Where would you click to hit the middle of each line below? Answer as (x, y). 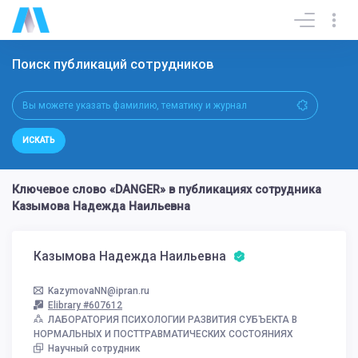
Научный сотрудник (94, 348)
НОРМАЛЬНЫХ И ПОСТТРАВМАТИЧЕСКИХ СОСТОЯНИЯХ (163, 334)
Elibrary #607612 (85, 305)
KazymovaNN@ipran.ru (99, 290)
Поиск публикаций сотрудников (115, 64)
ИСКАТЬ (39, 141)
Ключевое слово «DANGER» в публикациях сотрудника (167, 190)
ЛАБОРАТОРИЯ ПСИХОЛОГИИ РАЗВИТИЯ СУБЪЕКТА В (173, 319)
